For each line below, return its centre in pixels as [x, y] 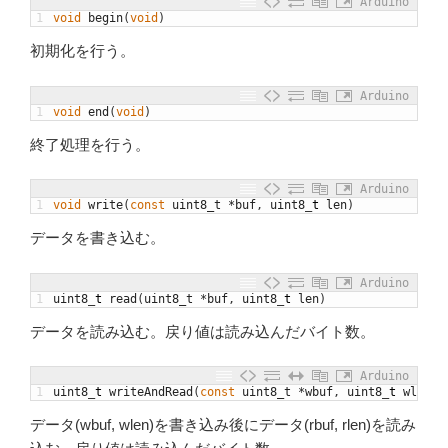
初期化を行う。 [82, 51]
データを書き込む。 [97, 238]
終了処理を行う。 [90, 144]
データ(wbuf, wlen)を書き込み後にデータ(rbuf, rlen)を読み [223, 425]
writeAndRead [151, 392]
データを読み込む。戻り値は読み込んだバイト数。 [202, 331]
